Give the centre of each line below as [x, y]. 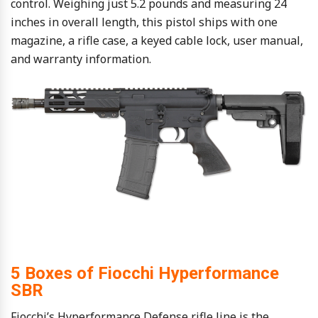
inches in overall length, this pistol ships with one [144, 22]
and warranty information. [81, 59]
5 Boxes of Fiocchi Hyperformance [145, 274]
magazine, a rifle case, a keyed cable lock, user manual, [157, 40]
